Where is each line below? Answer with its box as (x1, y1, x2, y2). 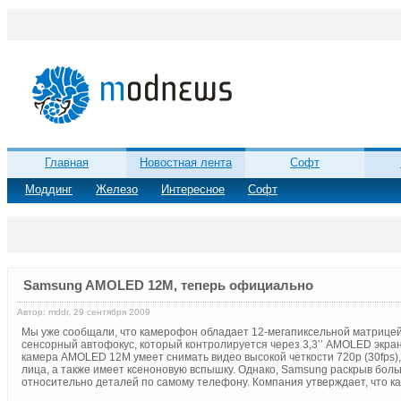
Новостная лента (140, 156, 233, 170)
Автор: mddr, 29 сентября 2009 (17, 307, 150, 318)
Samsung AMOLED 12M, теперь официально (23, 277, 313, 294)
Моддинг (25, 183, 73, 197)
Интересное (161, 183, 225, 197)
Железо (96, 183, 138, 197)
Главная (45, 156, 90, 170)
